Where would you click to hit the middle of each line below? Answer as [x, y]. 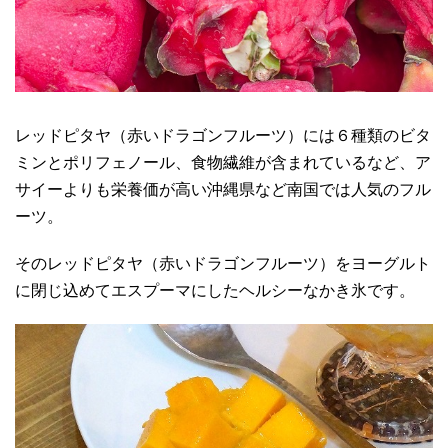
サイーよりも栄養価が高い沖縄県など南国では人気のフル [223, 189]
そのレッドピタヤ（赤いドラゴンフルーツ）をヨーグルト [223, 263]
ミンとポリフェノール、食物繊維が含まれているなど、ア [223, 162]
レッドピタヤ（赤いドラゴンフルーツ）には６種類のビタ [223, 135]
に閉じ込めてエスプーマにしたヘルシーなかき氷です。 [215, 290]
